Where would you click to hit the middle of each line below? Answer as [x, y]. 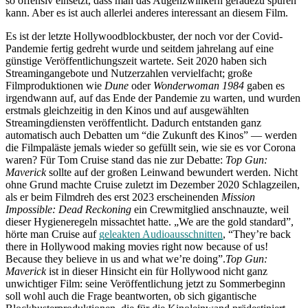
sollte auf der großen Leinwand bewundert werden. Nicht [172, 172]
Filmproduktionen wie [55, 85]
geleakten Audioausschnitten [161, 234]
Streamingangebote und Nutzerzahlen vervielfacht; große [129, 73]
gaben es [264, 85]
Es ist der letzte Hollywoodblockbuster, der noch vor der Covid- [144, 36]
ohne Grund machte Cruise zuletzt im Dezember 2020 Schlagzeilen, [153, 184]
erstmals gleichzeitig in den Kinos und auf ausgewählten [127, 110]
